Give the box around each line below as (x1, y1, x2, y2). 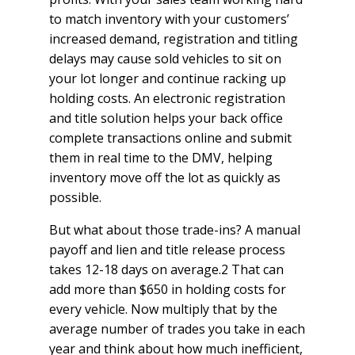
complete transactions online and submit (49, 128, 292, 147)
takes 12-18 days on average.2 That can (49, 260, 284, 278)
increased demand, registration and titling (49, 29, 298, 48)
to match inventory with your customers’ (49, 10, 289, 28)
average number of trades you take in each (49, 319, 305, 338)
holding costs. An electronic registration (49, 89, 285, 107)
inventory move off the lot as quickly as (49, 168, 281, 186)
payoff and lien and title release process (49, 240, 285, 258)
